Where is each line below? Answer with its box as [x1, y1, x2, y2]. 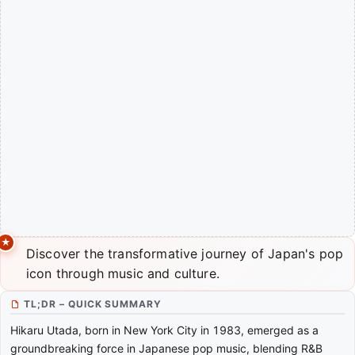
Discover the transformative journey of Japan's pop [26, 246, 344, 262]
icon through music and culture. [26, 265, 219, 282]
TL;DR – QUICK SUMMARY [24, 298, 162, 311]
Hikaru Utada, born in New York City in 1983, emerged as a [10, 323, 319, 338]
